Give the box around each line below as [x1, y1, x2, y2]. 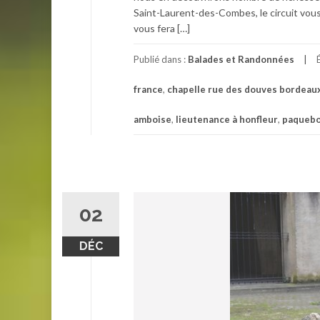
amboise [134, 113, 171, 125]
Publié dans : [134, 53, 188, 65]
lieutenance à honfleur [176, 113, 278, 125]
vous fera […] [134, 21, 190, 34]
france [134, 83, 163, 95]
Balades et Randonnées [188, 53, 294, 65]
